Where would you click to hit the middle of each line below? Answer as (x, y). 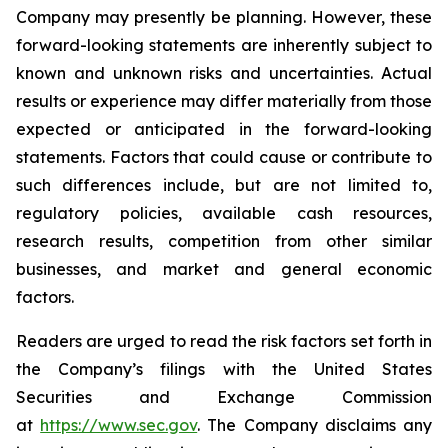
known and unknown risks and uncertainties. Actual (224, 73)
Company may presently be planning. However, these (224, 17)
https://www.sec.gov (119, 425)
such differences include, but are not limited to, (224, 185)
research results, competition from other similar (224, 241)
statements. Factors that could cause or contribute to (224, 157)
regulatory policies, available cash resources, (224, 213)
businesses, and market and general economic (224, 269)
